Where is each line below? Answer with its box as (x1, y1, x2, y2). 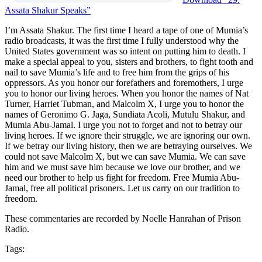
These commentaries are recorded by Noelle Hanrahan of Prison (5, 213, 241, 223)
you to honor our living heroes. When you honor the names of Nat (5, 88, 249, 98)
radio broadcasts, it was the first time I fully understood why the (5, 35, 239, 46)
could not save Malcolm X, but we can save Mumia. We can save (5, 151, 246, 161)
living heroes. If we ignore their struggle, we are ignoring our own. (5, 130, 250, 140)
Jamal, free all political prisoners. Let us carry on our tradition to (5, 182, 240, 193)
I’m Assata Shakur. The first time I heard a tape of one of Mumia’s (5, 25, 248, 35)
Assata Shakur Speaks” (5, 5, 91, 15)
